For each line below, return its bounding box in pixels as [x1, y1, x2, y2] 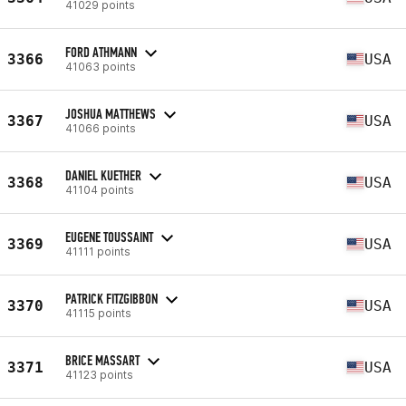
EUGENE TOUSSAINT [65, 227, 153, 246]
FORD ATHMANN [65, 43, 137, 61]
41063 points [65, 59, 136, 73]
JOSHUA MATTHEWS [65, 104, 156, 122]
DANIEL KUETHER [65, 166, 141, 184]
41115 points [65, 305, 131, 320]
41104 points [65, 182, 134, 197]
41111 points [65, 244, 130, 258]
